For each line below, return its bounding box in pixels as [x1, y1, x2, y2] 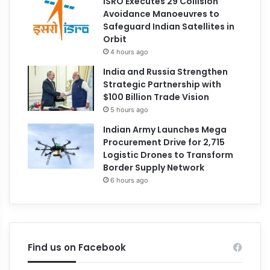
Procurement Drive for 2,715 [103, 136, 225, 148]
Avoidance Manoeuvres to [103, 7, 220, 20]
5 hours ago [110, 105, 149, 114]
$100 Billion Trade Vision [103, 90, 210, 103]
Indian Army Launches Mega [103, 123, 227, 136]
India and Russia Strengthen [103, 65, 228, 78]
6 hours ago [110, 175, 149, 184]
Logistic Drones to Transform [103, 148, 234, 161]
